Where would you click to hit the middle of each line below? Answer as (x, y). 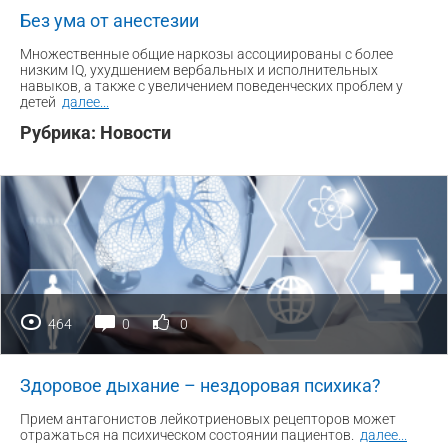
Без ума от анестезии (109, 20)
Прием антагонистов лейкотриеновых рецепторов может (208, 418)
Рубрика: (60, 132)
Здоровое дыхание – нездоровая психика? (200, 385)
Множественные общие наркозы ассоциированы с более (206, 53)
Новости (135, 132)
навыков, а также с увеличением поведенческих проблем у (211, 85)
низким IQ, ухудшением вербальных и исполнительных (199, 69)
